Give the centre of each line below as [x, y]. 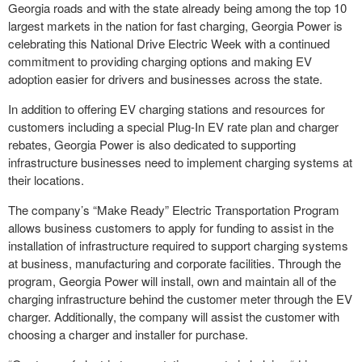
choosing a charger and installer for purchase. [128, 334]
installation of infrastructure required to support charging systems [178, 245]
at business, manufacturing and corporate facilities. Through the [175, 263]
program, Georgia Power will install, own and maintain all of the [172, 281]
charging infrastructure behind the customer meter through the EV [180, 299]
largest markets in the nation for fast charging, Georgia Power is [175, 25]
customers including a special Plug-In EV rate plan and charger [173, 126]
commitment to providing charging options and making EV [160, 61]
